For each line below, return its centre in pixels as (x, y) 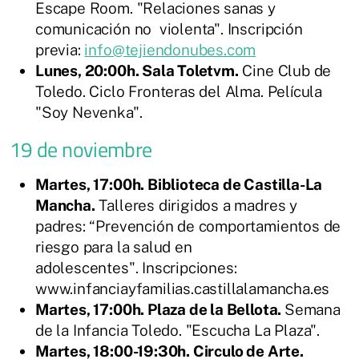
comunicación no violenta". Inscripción (169, 28)
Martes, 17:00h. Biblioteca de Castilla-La (179, 184)
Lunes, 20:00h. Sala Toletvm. (137, 70)
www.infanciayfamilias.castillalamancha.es (183, 288)
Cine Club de (285, 70)
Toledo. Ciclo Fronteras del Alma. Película (179, 91)
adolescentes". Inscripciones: (136, 267)
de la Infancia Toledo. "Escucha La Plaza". (178, 330)
